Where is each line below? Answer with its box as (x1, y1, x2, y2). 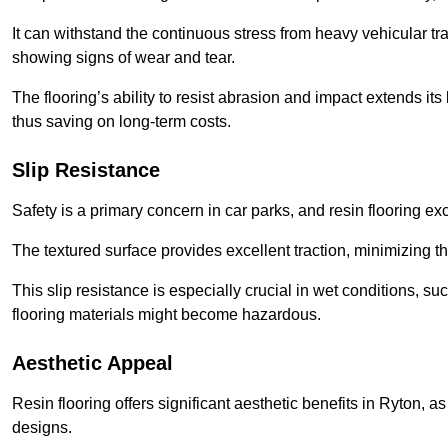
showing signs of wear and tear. (12, 49, 235, 67)
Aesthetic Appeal (12, 352, 173, 375)
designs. (12, 419, 72, 437)
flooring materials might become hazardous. (12, 306, 321, 324)
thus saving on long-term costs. (12, 113, 231, 131)
